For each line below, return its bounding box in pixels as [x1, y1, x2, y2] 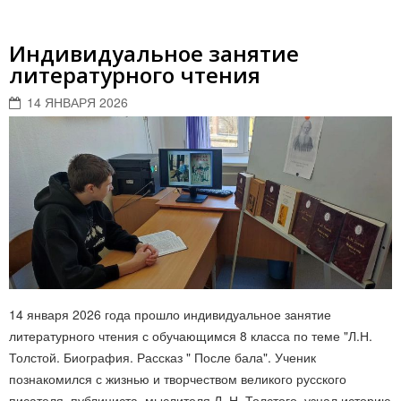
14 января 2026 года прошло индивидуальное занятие [9, 304, 331, 323]
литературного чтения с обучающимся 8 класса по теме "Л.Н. [9, 326, 372, 345]
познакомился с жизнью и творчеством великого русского [9, 369, 346, 388]
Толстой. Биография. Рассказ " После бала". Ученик [9, 347, 316, 366]
